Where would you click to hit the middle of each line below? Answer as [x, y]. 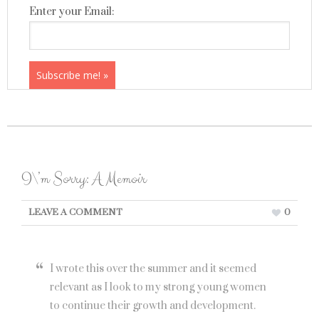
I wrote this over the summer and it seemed [153, 269]
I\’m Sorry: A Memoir [84, 179]
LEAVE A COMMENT [75, 212]
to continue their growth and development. [153, 306]
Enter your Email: [72, 12]
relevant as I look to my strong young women [158, 287]
